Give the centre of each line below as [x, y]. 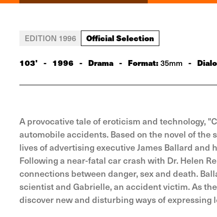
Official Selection [120, 38]
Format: [144, 62]
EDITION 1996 [50, 38]
